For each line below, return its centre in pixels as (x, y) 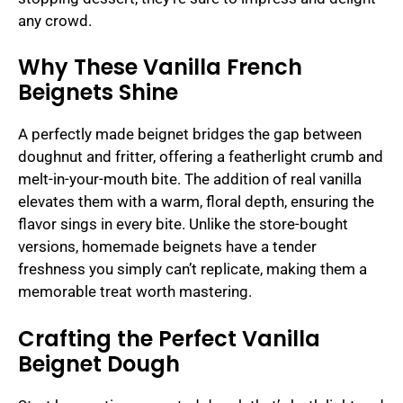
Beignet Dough (99, 363)
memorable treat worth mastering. (135, 292)
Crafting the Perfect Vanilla (169, 338)
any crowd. (55, 20)
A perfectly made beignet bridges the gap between (190, 134)
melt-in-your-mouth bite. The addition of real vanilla (190, 179)
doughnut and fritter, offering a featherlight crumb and (201, 157)
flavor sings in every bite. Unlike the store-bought (183, 224)
